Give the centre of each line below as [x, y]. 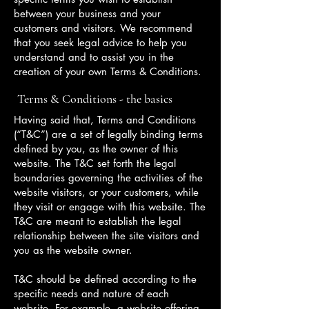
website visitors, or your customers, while [106, 192]
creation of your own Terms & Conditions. [108, 71]
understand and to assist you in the [94, 57]
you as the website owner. [75, 250]
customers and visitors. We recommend [103, 28]
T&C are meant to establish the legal [97, 221]
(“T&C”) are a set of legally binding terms [108, 134]
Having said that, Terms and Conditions [105, 120]
